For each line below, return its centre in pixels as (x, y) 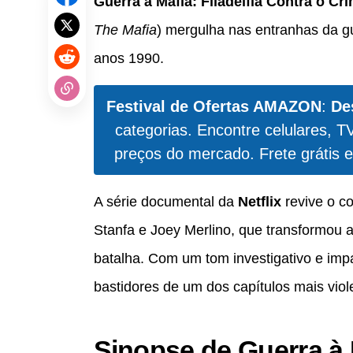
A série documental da (165, 201)
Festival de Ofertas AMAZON (214, 106)
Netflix (259, 201)
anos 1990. (128, 58)
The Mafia (125, 30)
